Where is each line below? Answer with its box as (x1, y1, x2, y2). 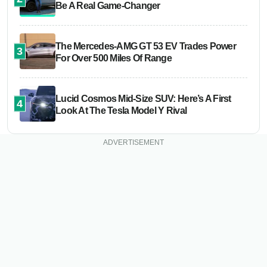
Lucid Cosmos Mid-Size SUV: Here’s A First (55, 93, 231, 104)
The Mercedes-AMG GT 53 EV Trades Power (55, 41, 236, 51)
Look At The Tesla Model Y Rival (55, 105, 187, 116)
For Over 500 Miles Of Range (55, 52, 172, 63)
